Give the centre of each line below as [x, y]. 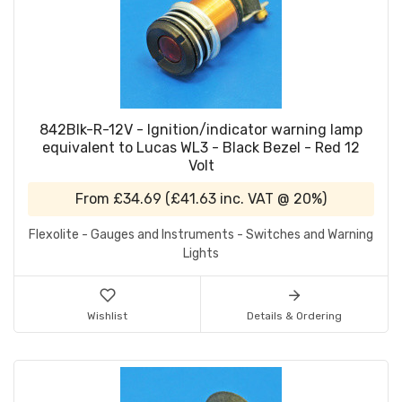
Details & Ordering [294, 316]
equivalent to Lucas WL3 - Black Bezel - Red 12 [201, 148]
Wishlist [107, 316]
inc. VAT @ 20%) [271, 199]
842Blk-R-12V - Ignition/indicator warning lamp [201, 130]
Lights [201, 254]
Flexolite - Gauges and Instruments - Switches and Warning [201, 235]
